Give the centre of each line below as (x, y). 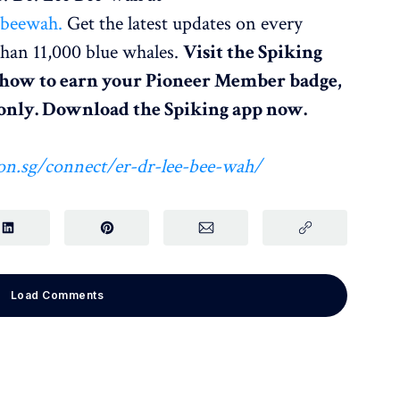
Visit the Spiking (253, 53)
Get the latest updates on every (183, 24)
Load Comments (57, 296)
